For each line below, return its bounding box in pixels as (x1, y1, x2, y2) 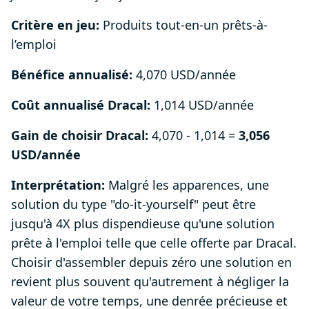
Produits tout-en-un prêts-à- (99, 17, 268, 34)
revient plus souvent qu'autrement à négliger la (11, 273, 289, 290)
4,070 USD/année (132, 66, 236, 83)
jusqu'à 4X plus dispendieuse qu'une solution (11, 215, 275, 232)
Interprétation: (11, 177, 105, 194)
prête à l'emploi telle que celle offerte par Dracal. (11, 235, 297, 252)
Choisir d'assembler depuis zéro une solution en (11, 254, 292, 271)
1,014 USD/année (150, 97, 254, 114)
